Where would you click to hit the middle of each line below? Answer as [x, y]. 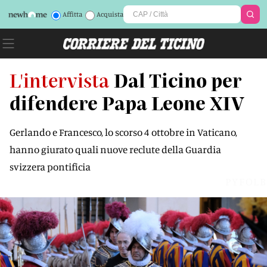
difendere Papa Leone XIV [127, 103]
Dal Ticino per [178, 80]
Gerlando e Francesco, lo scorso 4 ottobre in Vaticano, [123, 132]
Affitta [72, 14]
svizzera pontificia [50, 167]
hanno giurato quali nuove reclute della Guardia [115, 149]
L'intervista [59, 80]
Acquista [110, 14]
